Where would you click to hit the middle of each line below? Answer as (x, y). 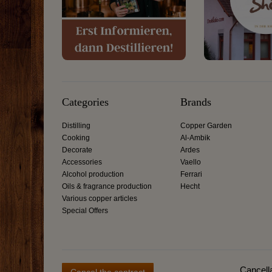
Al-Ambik (195, 138)
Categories (85, 102)
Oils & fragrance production (107, 186)
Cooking (76, 138)
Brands (196, 102)
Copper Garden (206, 125)
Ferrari (191, 174)
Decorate (77, 150)
